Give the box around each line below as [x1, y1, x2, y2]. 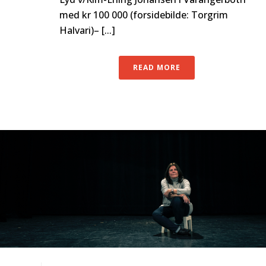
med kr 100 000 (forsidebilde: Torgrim [59, 8, 228, 22]
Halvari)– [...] [59, 24, 115, 37]
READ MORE [133, 62, 180, 73]
